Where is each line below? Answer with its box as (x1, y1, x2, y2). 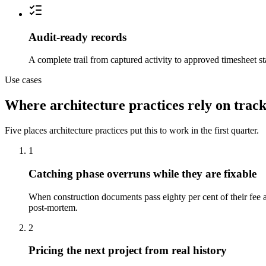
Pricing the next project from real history (28, 244, 227, 257)
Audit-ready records (28, 30, 126, 43)
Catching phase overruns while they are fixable (28, 167, 256, 180)
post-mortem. (28, 202, 78, 213)
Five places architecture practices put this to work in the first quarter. (5, 125, 259, 136)
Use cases (5, 75, 42, 85)
